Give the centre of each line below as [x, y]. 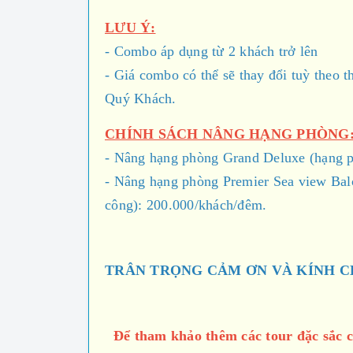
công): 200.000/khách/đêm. [186, 205]
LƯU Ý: [130, 28]
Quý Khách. [141, 99]
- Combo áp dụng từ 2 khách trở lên [214, 52]
